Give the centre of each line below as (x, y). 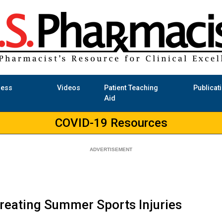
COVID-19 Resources (111, 123)
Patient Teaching (131, 88)
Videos (68, 88)
